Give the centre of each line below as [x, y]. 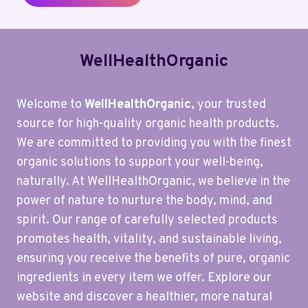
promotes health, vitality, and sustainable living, [149, 240]
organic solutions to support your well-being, [140, 163]
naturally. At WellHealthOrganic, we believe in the [153, 182]
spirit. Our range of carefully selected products [147, 221]
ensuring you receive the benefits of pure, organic [153, 259]
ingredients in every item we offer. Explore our [144, 278]
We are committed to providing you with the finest [154, 144]
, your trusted [229, 105]
